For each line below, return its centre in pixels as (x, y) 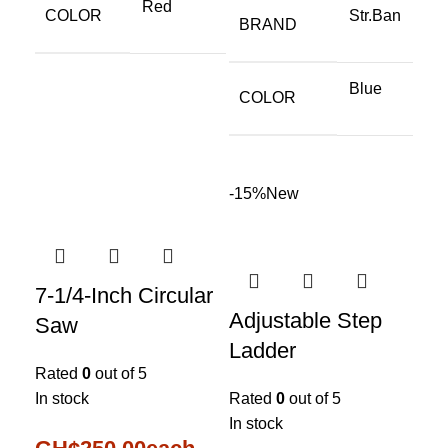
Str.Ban (375, 15)
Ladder (262, 350)
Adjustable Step (305, 320)
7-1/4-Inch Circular (124, 295)
